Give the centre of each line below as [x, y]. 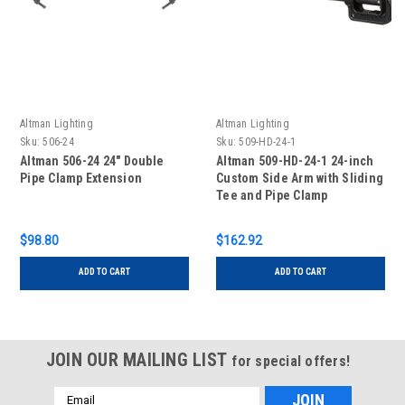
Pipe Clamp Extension [81, 178]
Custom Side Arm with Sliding [300, 178]
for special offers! [291, 361]
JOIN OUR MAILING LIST [139, 359]
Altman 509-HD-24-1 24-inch [295, 160]
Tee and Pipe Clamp [272, 195]
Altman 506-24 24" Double [92, 160]
